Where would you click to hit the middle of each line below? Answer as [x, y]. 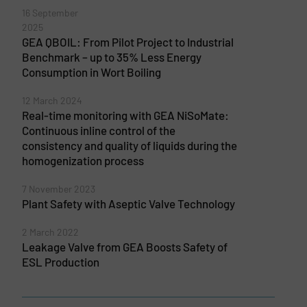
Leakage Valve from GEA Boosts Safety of [124, 246]
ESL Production [60, 261]
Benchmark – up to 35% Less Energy [111, 57]
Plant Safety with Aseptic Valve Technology [128, 203]
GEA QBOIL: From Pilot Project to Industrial [127, 41]
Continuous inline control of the [98, 130]
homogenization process [83, 160]
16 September [50, 12]
